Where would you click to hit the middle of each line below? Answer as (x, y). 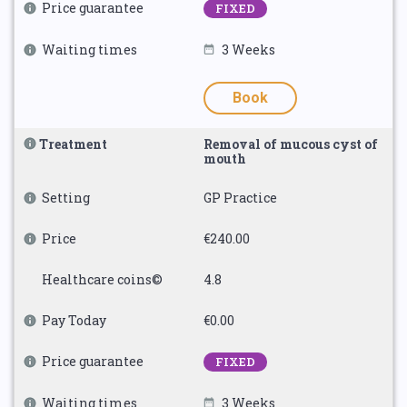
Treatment (73, 144)
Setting (66, 198)
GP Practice (240, 198)
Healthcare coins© (102, 279)
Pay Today (74, 320)
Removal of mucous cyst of (291, 144)
